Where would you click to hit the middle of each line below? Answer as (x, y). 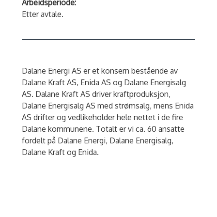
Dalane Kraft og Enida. (60, 152)
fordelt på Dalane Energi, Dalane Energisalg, (97, 141)
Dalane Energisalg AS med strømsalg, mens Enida (108, 106)
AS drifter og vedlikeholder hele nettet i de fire (102, 117)
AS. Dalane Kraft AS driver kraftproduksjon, (96, 94)
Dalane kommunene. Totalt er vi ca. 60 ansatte (103, 129)
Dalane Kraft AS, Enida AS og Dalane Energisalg (104, 83)
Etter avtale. (42, 14)
